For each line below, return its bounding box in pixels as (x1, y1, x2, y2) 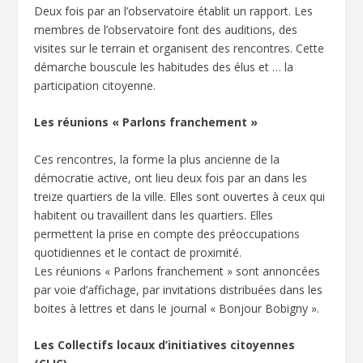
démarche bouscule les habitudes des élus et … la (34, 58, 294, 75)
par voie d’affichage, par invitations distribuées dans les (34, 281, 323, 297)
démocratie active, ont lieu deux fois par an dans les (34, 169, 308, 186)
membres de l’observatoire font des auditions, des (34, 21, 298, 37)
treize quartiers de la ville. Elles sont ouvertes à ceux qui (34, 188, 326, 204)
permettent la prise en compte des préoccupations (34, 225, 301, 241)
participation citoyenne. (34, 77, 156, 93)
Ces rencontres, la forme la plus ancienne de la (34, 151, 280, 167)
